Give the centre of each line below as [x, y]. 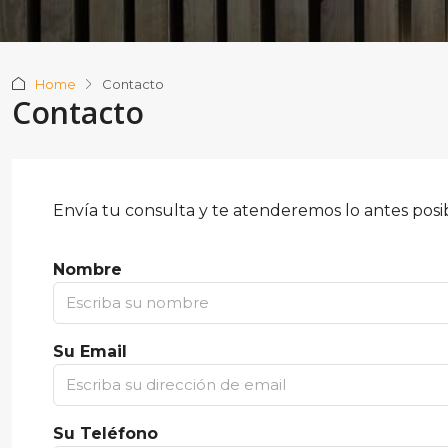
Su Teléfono [105, 433]
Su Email [89, 351]
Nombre [87, 269]
